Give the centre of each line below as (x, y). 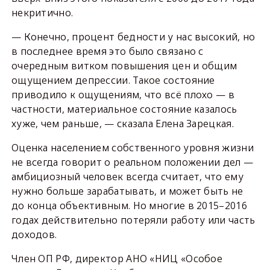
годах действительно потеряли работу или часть (133, 220)
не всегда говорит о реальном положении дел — (132, 162)
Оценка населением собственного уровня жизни (132, 148)
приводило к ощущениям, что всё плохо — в (123, 95)
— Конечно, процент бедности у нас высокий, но (133, 37)
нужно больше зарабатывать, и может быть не (127, 191)
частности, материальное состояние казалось (124, 109)
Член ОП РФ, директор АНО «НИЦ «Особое (117, 259)
